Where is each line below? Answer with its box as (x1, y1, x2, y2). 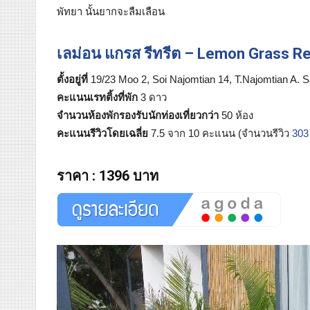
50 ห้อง (219, 109, 253, 121)
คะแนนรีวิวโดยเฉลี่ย (57, 127, 148, 139)
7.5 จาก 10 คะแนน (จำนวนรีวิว (148, 127, 292, 139)
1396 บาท (99, 167, 158, 184)
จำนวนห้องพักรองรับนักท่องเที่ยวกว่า (57, 109, 219, 121)
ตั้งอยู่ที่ (57, 73, 88, 85)
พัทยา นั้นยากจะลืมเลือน (57, 5, 165, 17)
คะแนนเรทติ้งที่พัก (57, 91, 138, 103)
